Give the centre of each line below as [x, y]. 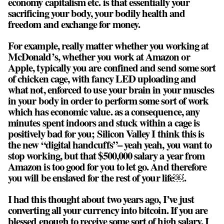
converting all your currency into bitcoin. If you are [108, 210]
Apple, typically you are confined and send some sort [112, 68]
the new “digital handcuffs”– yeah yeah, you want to [110, 145]
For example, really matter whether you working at [108, 46]
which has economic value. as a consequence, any [104, 112]
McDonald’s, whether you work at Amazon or [99, 57]
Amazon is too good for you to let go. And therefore [107, 167]
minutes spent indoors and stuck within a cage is [104, 123]
